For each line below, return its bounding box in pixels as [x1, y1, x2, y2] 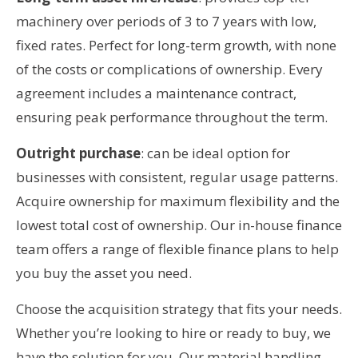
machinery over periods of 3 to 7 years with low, [16, 11, 316, 30]
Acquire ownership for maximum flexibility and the [16, 191, 340, 210]
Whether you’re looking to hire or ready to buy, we [16, 323, 331, 342]
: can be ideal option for [141, 143, 290, 162]
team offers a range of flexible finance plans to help [16, 239, 339, 258]
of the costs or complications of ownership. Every [16, 59, 323, 78]
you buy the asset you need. [16, 263, 192, 282]
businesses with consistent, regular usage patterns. [16, 167, 338, 186]
